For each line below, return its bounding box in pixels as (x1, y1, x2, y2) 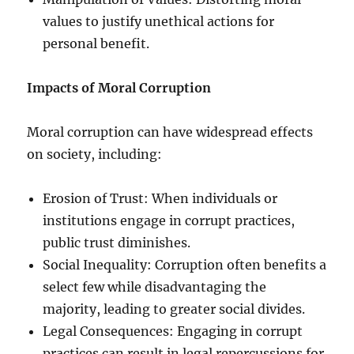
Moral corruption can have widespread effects (27, 123, 314, 140)
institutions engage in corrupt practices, (43, 212, 296, 228)
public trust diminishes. (43, 234, 191, 250)
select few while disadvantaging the (43, 278, 267, 295)
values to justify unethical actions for (43, 13, 275, 29)
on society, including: (27, 145, 163, 162)
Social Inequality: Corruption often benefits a (43, 256, 327, 273)
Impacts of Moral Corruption (27, 79, 212, 96)
